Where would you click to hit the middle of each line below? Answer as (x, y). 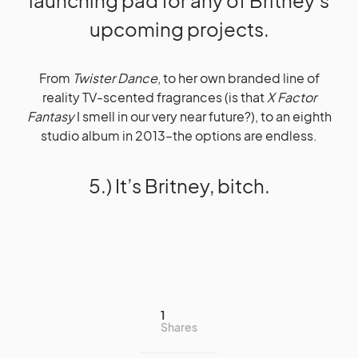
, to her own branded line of (238, 78)
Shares (179, 327)
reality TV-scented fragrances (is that (154, 97)
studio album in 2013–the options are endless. (179, 135)
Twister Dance (115, 78)
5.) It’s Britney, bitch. (179, 185)
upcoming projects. (179, 29)
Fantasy (50, 116)
